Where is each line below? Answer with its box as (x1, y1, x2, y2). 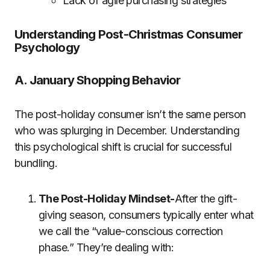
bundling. (14, 157, 58, 169)
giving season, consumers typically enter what (39, 209, 254, 221)
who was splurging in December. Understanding (14, 124, 240, 137)
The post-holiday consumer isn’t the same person (14, 108, 246, 121)
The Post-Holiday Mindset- (39, 192, 175, 205)
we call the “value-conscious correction (39, 225, 223, 237)
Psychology (14, 40, 80, 55)
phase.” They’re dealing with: (39, 241, 174, 254)
